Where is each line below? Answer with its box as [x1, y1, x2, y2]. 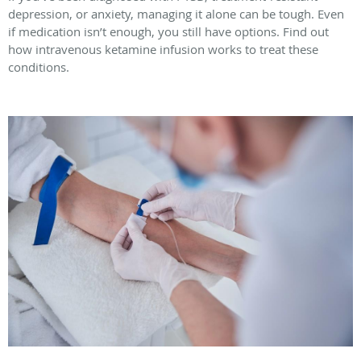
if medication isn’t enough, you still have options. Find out [8, 23, 329, 40]
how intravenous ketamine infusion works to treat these [8, 41, 318, 58]
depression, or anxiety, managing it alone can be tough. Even [8, 6, 344, 23]
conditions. [8, 59, 69, 76]
